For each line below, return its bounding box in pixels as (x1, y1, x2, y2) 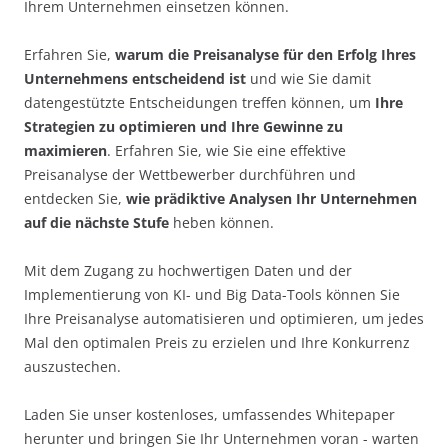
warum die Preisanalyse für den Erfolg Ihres (111, 45, 416, 64)
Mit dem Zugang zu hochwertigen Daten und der (24, 261, 352, 280)
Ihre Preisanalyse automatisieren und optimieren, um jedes (24, 309, 424, 328)
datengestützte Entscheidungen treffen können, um (24, 93, 375, 112)
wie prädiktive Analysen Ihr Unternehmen (126, 189, 417, 208)
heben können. (169, 213, 274, 232)
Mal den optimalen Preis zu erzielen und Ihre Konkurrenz (24, 333, 410, 352)
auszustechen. (24, 357, 121, 376)
